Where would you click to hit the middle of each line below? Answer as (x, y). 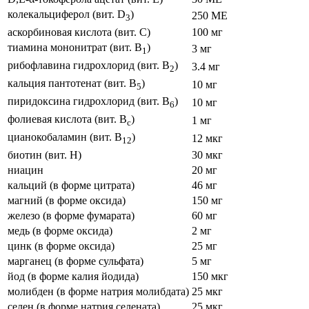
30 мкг (207, 154)
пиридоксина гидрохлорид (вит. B (89, 101)
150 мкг (210, 276)
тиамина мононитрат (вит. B (75, 47)
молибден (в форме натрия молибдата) (98, 291)
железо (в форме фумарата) (71, 215)
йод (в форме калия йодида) (73, 276)
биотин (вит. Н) (44, 154)
